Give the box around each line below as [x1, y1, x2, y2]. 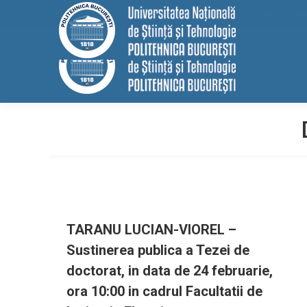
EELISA [49, 8, 78, 19]
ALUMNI [197, 8, 231, 19]
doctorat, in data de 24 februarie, [66, 262, 273, 279]
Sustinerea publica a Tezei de [66, 242, 249, 258]
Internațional [133, 8, 184, 19]
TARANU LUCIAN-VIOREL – [66, 221, 236, 238]
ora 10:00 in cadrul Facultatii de [66, 283, 262, 299]
